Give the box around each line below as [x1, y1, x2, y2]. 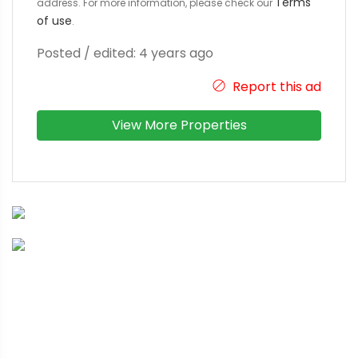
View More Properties [111, 116, 247, 134]
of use [37, 13, 72, 29]
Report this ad [229, 78, 321, 96]
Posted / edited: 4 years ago [37, 44, 213, 62]
